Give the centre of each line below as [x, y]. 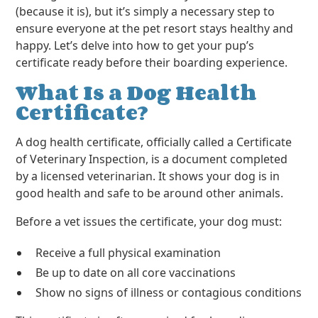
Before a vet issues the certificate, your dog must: [149, 221]
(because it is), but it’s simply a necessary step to [146, 11]
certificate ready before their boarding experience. [152, 62]
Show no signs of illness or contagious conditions [169, 292]
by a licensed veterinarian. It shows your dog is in [148, 176]
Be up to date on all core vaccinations [136, 273]
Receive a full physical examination [128, 253]
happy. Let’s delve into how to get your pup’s [135, 45]
